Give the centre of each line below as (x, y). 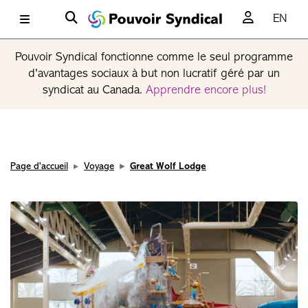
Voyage (99, 167)
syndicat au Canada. (94, 90)
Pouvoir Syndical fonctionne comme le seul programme (154, 57)
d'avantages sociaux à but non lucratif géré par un (154, 74)
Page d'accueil (39, 167)
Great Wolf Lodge (168, 167)
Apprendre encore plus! (206, 90)
